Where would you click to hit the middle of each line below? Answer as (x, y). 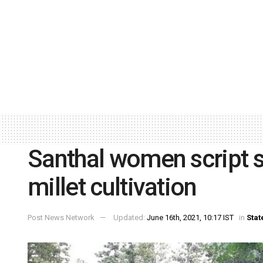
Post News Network (61, 218)
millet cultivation (112, 187)
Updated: (130, 218)
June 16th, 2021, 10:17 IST (190, 218)
